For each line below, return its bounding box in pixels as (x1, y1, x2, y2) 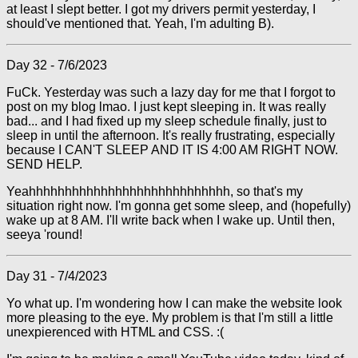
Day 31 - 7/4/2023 (6, 269, 107, 283)
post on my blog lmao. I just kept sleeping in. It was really (6, 100, 326, 113)
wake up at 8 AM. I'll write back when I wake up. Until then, (6, 213, 335, 227)
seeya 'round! (6, 228, 82, 241)
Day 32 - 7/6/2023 (6, 58, 107, 72)
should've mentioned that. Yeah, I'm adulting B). (6, 17, 274, 30)
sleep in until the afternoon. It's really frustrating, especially (6, 129, 335, 142)
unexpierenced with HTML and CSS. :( (6, 325, 224, 339)
